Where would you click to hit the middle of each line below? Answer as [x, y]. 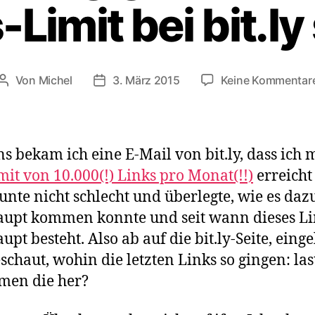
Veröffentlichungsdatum [162, 81]
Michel [55, 80]
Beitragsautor [37, 81]
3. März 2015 [146, 80]
